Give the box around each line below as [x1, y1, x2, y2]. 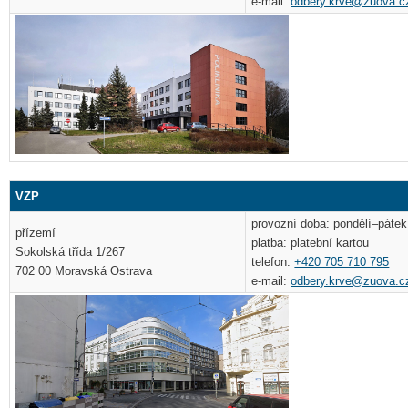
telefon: [251, 255, 295, 270]
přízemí [15, 226, 56, 240]
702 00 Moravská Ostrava [15, 264, 153, 279]
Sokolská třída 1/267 [15, 245, 126, 260]
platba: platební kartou [251, 236, 370, 250]
